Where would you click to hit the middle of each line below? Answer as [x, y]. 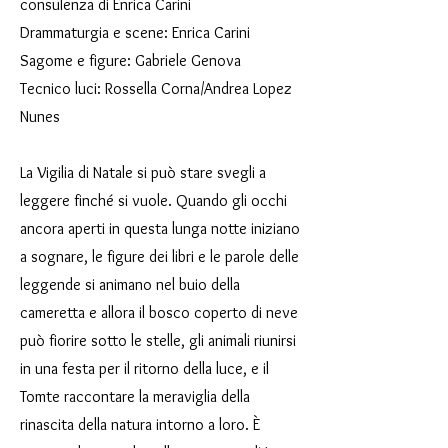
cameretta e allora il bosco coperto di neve [159, 312]
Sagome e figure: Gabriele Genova [130, 60]
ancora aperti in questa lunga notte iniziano [160, 228]
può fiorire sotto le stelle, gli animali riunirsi [158, 340]
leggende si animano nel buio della [130, 284]
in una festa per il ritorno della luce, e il [144, 368]
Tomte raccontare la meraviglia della [135, 396]
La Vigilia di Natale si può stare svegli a [143, 172]
